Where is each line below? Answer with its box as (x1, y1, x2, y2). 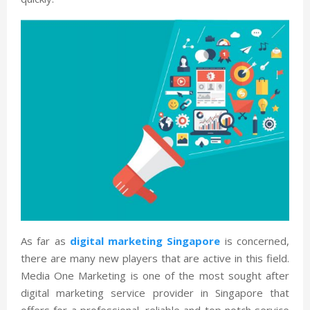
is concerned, (220, 233, 290, 248)
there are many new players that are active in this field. (21, 250, 289, 265)
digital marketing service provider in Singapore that (21, 285, 289, 300)
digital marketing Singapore (69, 233, 221, 248)
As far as (21, 233, 70, 248)
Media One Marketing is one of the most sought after (21, 268, 289, 282)
